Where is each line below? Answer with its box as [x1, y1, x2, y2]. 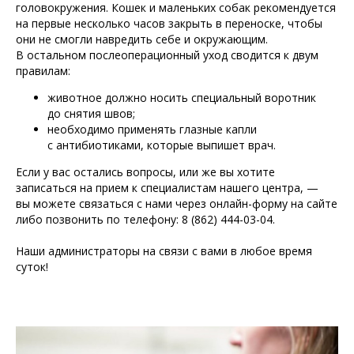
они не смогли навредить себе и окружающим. [16, 31, 268, 47]
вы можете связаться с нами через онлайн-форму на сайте [16, 195, 337, 211]
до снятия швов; [47, 105, 135, 121]
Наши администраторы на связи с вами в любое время [16, 243, 312, 258]
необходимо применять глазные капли [47, 121, 257, 137]
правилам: [16, 62, 70, 78]
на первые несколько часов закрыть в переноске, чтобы [16, 15, 322, 31]
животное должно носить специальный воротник [47, 89, 316, 105]
